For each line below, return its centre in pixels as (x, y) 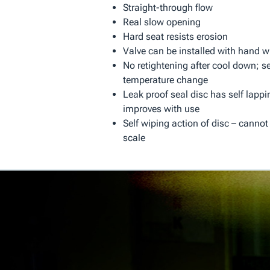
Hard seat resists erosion (175, 37)
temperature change (165, 80)
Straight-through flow (168, 8)
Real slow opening (162, 22)
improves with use (161, 109)
